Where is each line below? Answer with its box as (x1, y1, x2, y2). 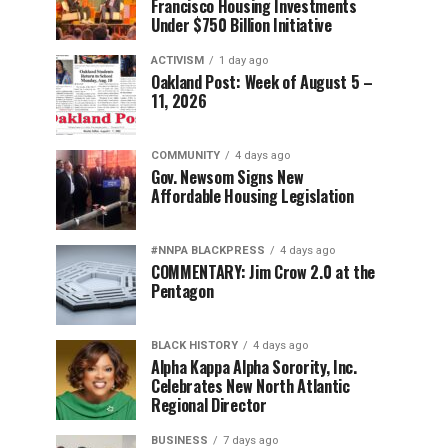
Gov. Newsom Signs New (151, 164, 304, 189)
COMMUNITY (151, 148, 220, 162)
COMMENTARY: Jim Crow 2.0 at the (151, 259, 376, 284)
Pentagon (151, 278, 214, 303)
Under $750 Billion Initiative (151, 12, 332, 37)
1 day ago (219, 53, 268, 67)
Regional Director (151, 392, 267, 417)
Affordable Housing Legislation (151, 183, 354, 208)
